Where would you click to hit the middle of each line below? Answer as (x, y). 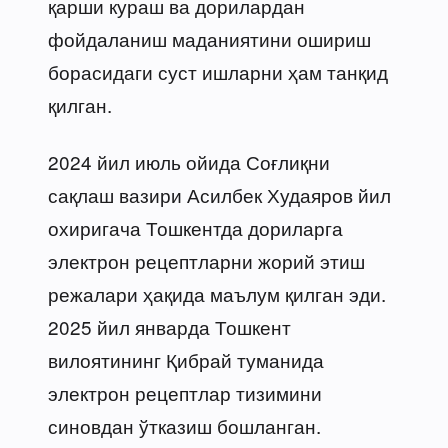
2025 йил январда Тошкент (169, 326)
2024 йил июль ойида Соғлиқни (189, 161)
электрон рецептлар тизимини (185, 392)
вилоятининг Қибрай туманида (186, 359)
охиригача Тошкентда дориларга (195, 227)
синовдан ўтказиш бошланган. (184, 425)
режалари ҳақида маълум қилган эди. (217, 293)
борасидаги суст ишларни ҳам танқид (218, 71)
